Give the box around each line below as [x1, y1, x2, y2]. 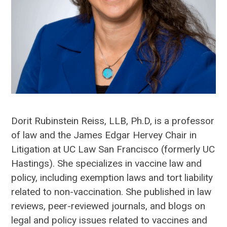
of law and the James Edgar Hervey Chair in [11, 129, 197, 141]
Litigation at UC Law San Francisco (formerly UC [11, 143, 215, 156]
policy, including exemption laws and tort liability [11, 172, 213, 184]
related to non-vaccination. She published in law [11, 186, 212, 198]
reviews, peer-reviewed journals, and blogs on [11, 200, 206, 212]
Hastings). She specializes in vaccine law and [11, 158, 202, 170]
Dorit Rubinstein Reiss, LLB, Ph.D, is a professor [11, 115, 215, 127]
